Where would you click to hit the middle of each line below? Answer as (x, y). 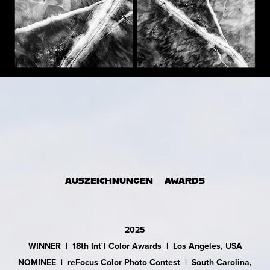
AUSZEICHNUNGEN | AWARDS (135, 181)
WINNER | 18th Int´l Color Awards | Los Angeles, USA (135, 246)
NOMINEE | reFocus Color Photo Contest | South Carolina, (135, 262)
